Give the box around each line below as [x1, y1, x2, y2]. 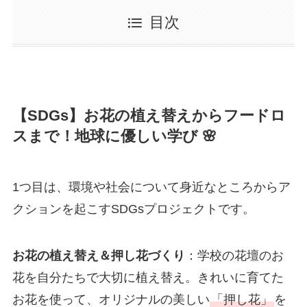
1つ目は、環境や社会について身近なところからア [12, 180, 291, 194]
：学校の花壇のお [184, 248, 284, 262]
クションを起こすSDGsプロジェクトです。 [12, 201, 255, 216]
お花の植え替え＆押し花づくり [12, 248, 185, 262]
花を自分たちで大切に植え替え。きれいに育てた [12, 270, 284, 284]
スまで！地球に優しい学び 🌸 [12, 127, 217, 145]
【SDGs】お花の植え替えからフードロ [12, 107, 286, 124]
